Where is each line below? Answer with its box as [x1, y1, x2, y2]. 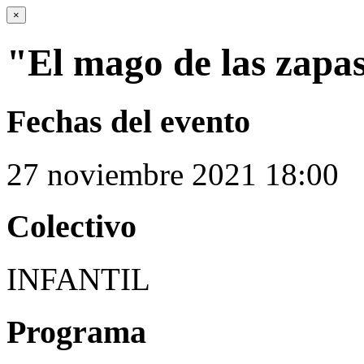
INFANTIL [6, 262, 150, 297]
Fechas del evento [6, 102, 250, 140]
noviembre [47, 156, 184, 192]
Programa [6, 313, 146, 350]
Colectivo [6, 208, 136, 245]
